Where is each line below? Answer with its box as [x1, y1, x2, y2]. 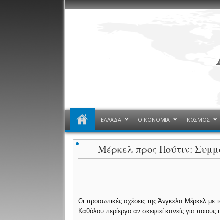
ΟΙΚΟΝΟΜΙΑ [137, 116, 170, 123]
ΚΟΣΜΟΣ [186, 116, 210, 123]
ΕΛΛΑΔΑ [100, 116, 121, 123]
